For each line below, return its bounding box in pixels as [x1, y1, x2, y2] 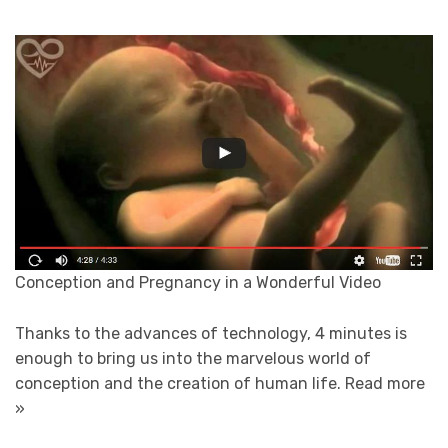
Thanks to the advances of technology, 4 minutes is [15, 323, 407, 343]
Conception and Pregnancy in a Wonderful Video [15, 273, 381, 293]
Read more [345, 373, 425, 393]
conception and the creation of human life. [15, 373, 345, 393]
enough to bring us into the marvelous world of [15, 348, 371, 368]
